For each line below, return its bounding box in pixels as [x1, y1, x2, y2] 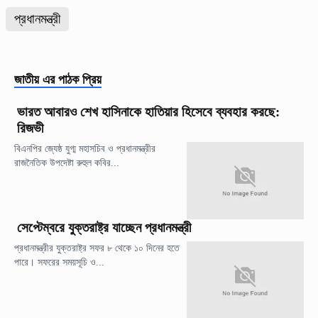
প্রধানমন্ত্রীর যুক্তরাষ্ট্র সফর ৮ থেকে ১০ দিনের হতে [14, 243, 180, 254]
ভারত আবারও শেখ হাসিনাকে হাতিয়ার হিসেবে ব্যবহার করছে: [17, 104, 280, 120]
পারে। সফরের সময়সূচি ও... [14, 257, 104, 268]
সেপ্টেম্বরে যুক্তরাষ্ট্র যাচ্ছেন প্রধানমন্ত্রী [17, 220, 191, 236]
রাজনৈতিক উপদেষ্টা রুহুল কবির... [14, 158, 119, 169]
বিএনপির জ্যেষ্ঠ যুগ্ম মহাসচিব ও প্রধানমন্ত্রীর [14, 143, 155, 155]
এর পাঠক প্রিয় [43, 72, 102, 87]
